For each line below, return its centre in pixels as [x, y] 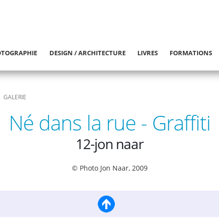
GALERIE [15, 97]
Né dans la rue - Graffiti [109, 123]
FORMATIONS [191, 53]
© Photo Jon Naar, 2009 [109, 168]
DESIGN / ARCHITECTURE [87, 53]
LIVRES [148, 53]
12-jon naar [109, 144]
